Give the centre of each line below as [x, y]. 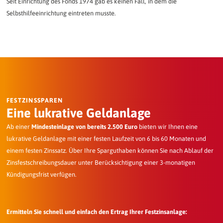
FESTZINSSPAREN [35, 101]
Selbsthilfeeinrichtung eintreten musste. [61, 13]
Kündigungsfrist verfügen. [41, 175]
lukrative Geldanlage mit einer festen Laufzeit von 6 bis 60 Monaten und [106, 139]
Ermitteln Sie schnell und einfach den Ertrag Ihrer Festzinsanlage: [97, 212]
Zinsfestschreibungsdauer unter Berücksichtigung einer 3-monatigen [101, 163]
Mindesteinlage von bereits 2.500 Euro [84, 127]
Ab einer [19, 127]
